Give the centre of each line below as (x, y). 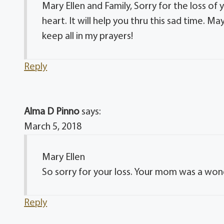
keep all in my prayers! (88, 36)
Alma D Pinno (52, 112)
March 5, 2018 (53, 127)
